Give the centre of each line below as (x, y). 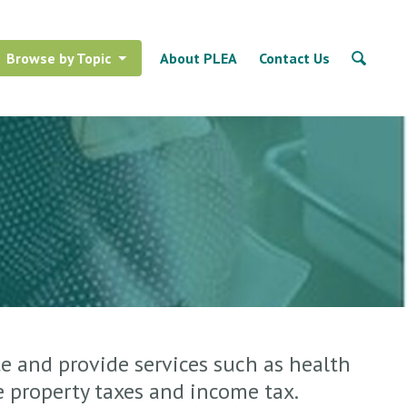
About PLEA (199, 58)
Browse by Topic (59, 58)
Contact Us (294, 58)
